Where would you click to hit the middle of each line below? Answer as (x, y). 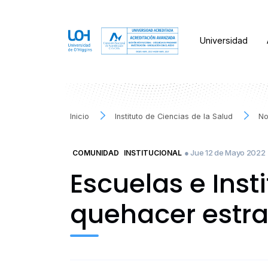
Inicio (80, 116)
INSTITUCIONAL (153, 153)
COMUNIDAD (96, 153)
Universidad (224, 41)
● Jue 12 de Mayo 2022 (225, 152)
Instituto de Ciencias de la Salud (174, 116)
